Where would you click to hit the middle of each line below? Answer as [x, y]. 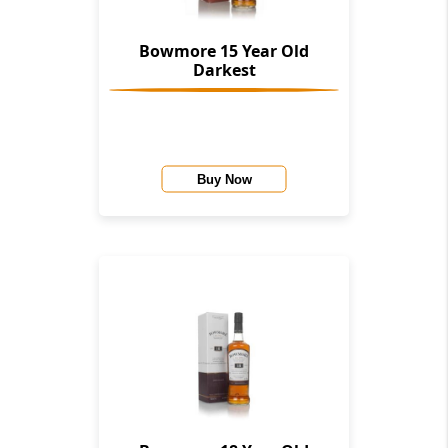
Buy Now [224, 179]
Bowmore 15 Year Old [224, 51]
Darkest [224, 70]
